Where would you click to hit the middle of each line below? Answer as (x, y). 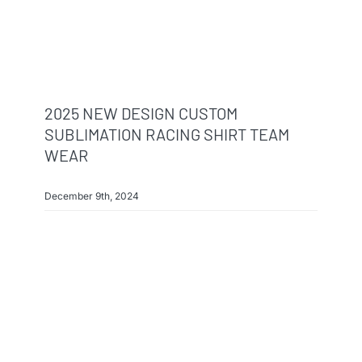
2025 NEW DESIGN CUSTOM (141, 114)
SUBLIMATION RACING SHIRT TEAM (166, 135)
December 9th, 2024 (91, 196)
